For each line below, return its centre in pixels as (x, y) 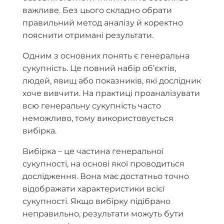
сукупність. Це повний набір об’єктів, (99, 68)
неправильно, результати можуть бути (103, 213)
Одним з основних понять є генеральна (106, 55)
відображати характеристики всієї (93, 188)
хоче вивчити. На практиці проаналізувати (111, 93)
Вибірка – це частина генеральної (93, 151)
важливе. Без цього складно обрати (97, 10)
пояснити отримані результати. (88, 35)
